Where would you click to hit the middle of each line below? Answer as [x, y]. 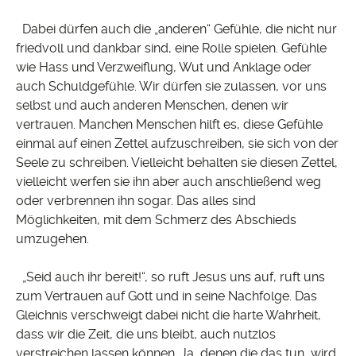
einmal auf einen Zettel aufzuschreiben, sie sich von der [177, 144]
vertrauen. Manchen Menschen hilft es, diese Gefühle [169, 125]
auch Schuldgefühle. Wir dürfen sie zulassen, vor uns [171, 87]
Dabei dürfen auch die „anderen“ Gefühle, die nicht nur [176, 29]
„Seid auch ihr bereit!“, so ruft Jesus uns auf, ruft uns [170, 277]
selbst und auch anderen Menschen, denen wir [152, 106]
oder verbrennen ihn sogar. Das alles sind [136, 201]
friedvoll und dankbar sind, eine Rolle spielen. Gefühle [171, 48]
